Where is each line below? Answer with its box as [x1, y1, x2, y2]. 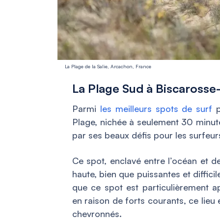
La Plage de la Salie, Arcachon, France [65, 63, 151, 69]
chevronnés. [72, 208, 122, 219]
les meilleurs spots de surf [100, 103, 213, 114]
